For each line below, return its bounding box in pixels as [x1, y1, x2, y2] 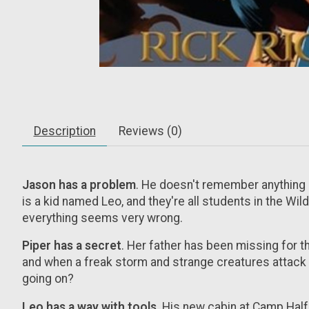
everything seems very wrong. [22, 210, 183, 225]
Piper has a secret [22, 239, 121, 253]
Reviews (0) [118, 123, 182, 138]
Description [33, 123, 96, 138]
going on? [22, 272, 74, 286]
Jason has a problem [22, 177, 136, 192]
